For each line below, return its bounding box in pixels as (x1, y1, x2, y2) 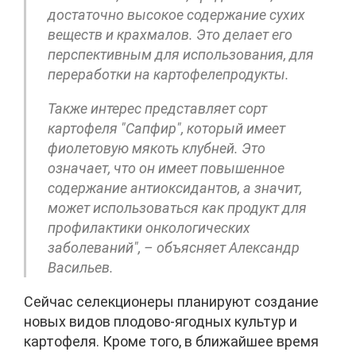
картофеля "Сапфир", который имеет (48, 120, 285, 137)
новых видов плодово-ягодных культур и (24, 313, 297, 331)
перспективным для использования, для (48, 46, 314, 64)
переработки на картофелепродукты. (48, 66, 289, 83)
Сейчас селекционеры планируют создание (24, 293, 319, 311)
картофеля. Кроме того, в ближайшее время (24, 333, 319, 350)
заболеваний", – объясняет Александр (48, 239, 300, 257)
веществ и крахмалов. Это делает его (48, 26, 292, 44)
